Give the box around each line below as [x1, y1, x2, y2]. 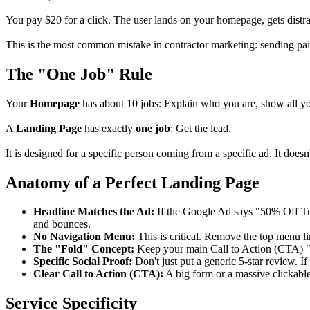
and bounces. [33, 218, 91, 230]
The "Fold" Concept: [33, 243, 134, 255]
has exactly [82, 122, 136, 134]
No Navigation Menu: [33, 230, 135, 243]
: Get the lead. [170, 122, 231, 134]
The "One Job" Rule [6, 64, 152, 83]
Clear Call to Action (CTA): [33, 268, 163, 280]
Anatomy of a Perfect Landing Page [6, 173, 259, 192]
